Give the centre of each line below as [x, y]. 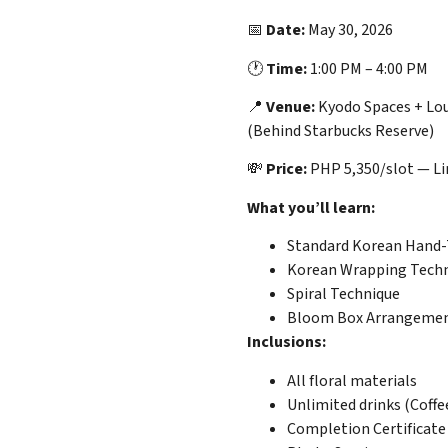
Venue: [290, 106]
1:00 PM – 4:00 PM [367, 68]
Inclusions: [286, 342]
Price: [286, 169]
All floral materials [351, 380]
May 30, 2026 [348, 30]
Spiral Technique [343, 294]
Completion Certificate [366, 428]
